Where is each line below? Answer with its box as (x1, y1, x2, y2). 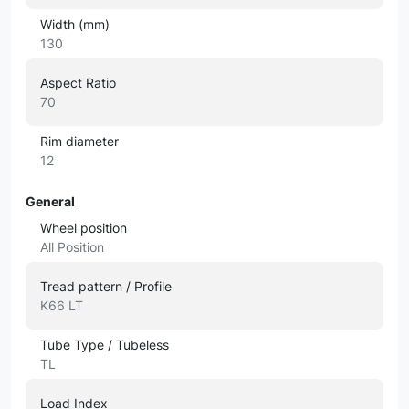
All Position (40, 239, 104, 255)
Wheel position (40, 220, 127, 236)
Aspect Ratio (40, 75, 116, 90)
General (26, 194, 75, 209)
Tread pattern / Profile (40, 278, 172, 294)
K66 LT (40, 298, 83, 313)
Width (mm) (40, 16, 110, 32)
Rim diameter (40, 133, 119, 149)
